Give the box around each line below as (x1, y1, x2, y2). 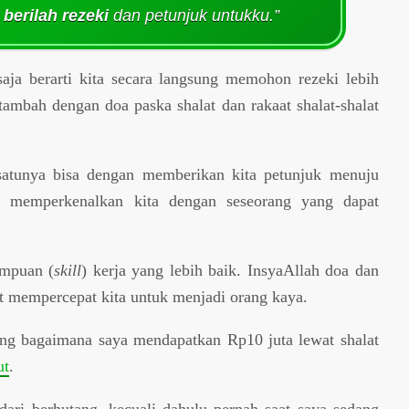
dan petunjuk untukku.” (108, 6, 279, 25)
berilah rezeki (3, 6, 109, 25)
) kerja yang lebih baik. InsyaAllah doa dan (81, 260, 379, 279)
